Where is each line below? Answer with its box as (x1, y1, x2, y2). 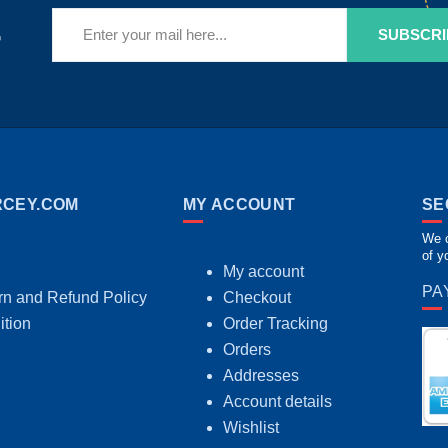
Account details (222, 393, 332, 411)
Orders (222, 341, 271, 359)
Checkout (222, 289, 291, 307)
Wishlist (222, 419, 279, 437)
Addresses (222, 367, 299, 385)
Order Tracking (222, 315, 328, 333)
